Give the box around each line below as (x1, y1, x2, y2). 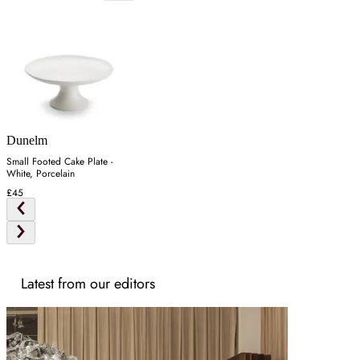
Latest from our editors (21, 272, 155, 294)
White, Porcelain (6, 166, 75, 181)
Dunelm (6, 133, 47, 147)
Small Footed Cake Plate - (6, 153, 113, 169)
